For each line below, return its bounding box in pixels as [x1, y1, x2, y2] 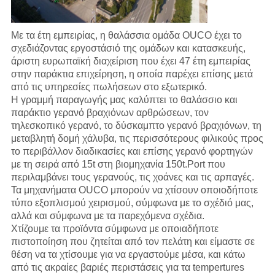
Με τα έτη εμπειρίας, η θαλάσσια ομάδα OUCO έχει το [10, 30, 242, 41]
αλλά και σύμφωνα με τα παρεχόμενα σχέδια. [10, 211, 204, 222]
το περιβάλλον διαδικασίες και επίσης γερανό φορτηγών [10, 146, 253, 157]
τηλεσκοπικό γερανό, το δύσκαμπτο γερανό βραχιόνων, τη [10, 120, 261, 131]
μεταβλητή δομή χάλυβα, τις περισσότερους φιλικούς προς [10, 133, 263, 144]
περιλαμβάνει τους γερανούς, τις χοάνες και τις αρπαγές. [10, 172, 254, 183]
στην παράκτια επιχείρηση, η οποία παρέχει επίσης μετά [10, 69, 253, 80]
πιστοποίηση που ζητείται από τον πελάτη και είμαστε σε [10, 236, 255, 247]
